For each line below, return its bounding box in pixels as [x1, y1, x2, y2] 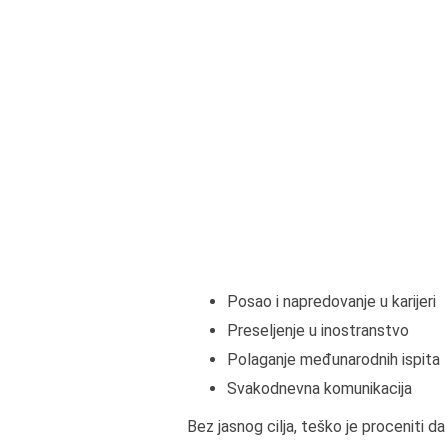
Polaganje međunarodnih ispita [227, 349, 440, 369]
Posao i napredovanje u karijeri [227, 291, 436, 311]
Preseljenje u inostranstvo [227, 320, 409, 340]
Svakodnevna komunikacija [227, 378, 412, 398]
